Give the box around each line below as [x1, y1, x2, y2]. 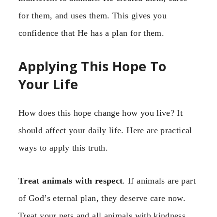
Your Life [18, 75, 78, 93]
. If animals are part [123, 176, 196, 186]
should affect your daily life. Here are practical [18, 125, 192, 135]
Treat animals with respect [18, 176, 123, 186]
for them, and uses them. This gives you [18, 10, 167, 20]
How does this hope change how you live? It [18, 108, 183, 118]
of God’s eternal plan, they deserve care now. [18, 193, 186, 203]
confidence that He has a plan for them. [18, 28, 165, 38]
